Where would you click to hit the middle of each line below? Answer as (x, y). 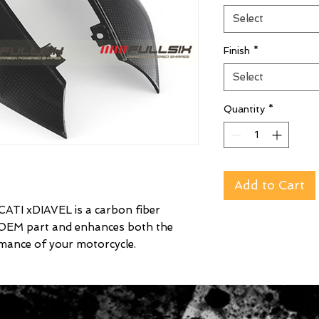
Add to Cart (270, 185)
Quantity (244, 109)
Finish (237, 51)
